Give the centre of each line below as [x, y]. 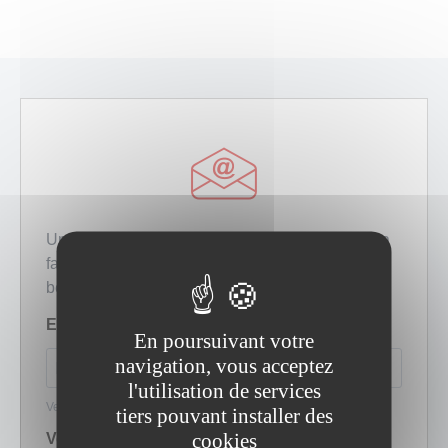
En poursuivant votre [224, 340]
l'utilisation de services [224, 390]
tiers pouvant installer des [224, 415]
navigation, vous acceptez [224, 365]
